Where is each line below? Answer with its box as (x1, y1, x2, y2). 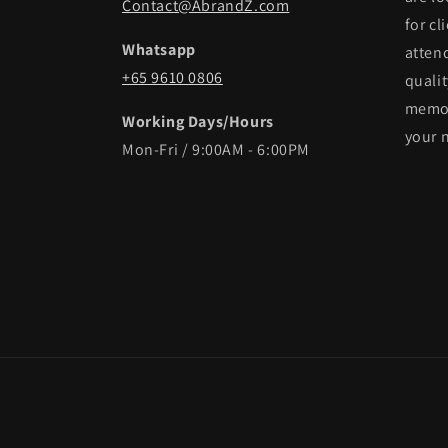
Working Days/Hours (122, 110, 274, 132)
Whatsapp (122, 38, 196, 60)
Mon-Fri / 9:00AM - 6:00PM (122, 138, 310, 160)
